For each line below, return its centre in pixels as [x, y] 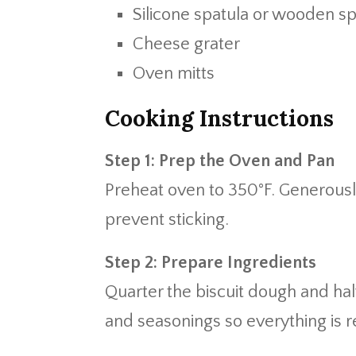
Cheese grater [186, 44]
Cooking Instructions [219, 118]
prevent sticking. [167, 220]
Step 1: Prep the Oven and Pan [220, 161]
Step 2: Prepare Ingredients [211, 263]
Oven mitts [174, 74]
